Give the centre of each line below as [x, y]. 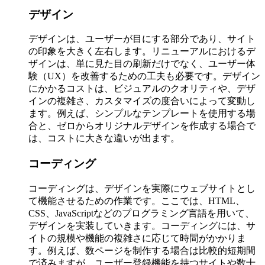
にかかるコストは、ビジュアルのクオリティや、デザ [142, 89]
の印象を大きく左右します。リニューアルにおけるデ [142, 51]
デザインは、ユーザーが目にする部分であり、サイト [142, 39]
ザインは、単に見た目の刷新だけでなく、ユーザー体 [142, 64]
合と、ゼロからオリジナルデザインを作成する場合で [142, 126]
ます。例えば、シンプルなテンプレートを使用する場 [142, 114]
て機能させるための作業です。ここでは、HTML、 [137, 201]
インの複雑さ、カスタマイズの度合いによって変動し [142, 101]
